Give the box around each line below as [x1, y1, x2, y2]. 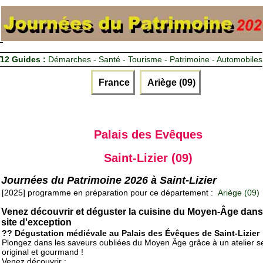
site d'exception [1, 217, 72, 228]
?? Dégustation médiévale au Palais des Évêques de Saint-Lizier [2, 228, 259, 238]
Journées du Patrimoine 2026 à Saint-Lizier [1, 174, 217, 186]
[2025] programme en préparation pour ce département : [2, 188, 215, 198]
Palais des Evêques [93, 127, 203, 141]
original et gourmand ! [2, 247, 83, 257]
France [96, 77, 130, 87]
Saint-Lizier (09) [103, 151, 193, 164]
